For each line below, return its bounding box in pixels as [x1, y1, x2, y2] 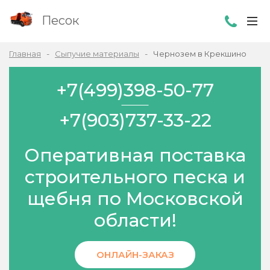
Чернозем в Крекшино [153, 49, 246, 59]
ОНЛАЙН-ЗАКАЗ [96, 249, 174, 261]
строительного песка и [25, 165, 245, 188]
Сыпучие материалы [55, 49, 139, 59]
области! [93, 209, 177, 231]
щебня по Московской [27, 187, 243, 210]
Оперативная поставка [24, 143, 246, 166]
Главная [9, 49, 41, 59]
